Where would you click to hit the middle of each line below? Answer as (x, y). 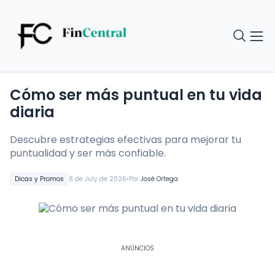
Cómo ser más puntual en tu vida (136, 95)
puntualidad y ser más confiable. (88, 153)
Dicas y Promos (39, 179)
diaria (32, 112)
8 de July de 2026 (98, 179)
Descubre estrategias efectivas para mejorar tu (126, 140)
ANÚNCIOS (137, 249)
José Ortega (159, 179)
